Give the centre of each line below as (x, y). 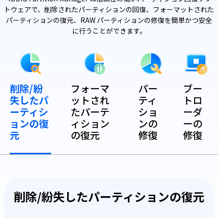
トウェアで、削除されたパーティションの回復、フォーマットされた (109, 9)
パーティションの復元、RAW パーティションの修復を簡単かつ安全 (109, 20)
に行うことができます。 (109, 30)
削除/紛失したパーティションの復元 (109, 196)
